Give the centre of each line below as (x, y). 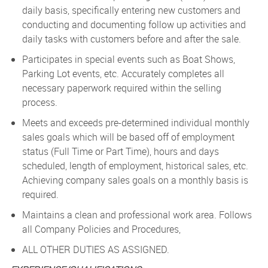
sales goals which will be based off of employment (128, 137)
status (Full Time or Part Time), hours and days (120, 152)
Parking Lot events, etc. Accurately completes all (123, 74)
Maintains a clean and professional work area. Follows (137, 215)
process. (39, 103)
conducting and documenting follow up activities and (134, 25)
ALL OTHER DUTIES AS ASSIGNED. (95, 250)
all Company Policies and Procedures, (101, 229)
